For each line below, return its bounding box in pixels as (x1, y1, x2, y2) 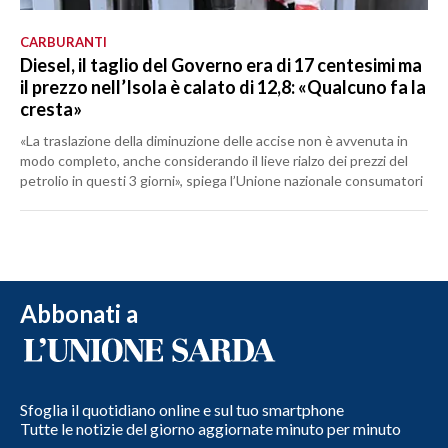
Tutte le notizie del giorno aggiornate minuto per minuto (20, 418, 401, 438)
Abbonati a (20, 298, 138, 328)
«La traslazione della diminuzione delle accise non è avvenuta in (20, 131, 408, 149)
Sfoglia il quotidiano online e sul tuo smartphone (20, 399, 344, 419)
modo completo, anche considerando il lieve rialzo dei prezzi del (20, 151, 408, 169)
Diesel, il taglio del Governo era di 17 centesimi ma (20, 53, 422, 76)
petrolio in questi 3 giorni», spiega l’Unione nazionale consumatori (20, 171, 423, 189)
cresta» (20, 97, 82, 120)
